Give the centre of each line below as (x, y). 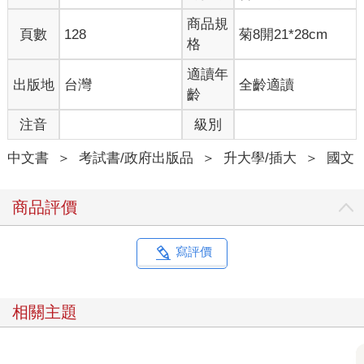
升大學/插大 (260, 158)
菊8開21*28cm (284, 34)
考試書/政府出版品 (136, 158)
